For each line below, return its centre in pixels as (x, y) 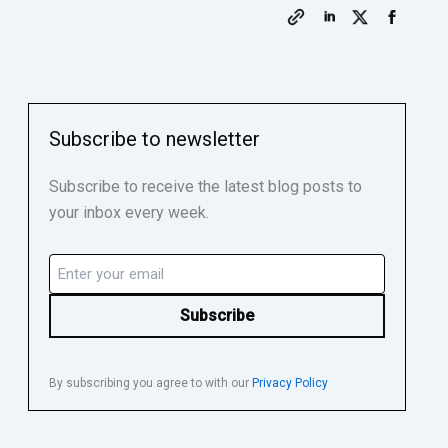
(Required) (81, 283)
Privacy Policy (289, 382)
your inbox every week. (128, 212)
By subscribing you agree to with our (150, 382)
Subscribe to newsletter (154, 138)
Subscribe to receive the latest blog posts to (205, 186)
